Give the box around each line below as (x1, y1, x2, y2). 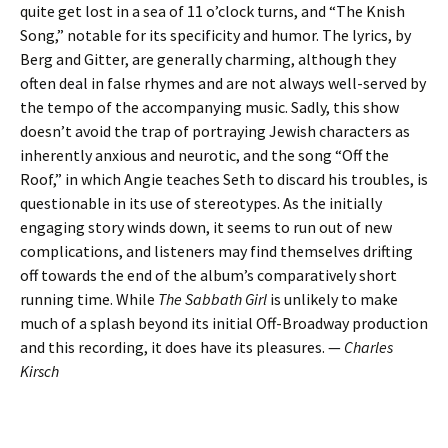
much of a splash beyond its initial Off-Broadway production (20, 313, 428, 333)
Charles (341, 337, 393, 357)
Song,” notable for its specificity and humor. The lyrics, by (20, 25, 411, 45)
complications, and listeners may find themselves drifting (20, 241, 413, 261)
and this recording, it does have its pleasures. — (20, 337, 341, 357)
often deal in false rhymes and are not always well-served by (20, 73, 426, 93)
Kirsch (20, 361, 59, 381)
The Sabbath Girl (155, 289, 267, 309)
